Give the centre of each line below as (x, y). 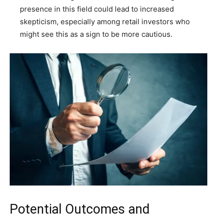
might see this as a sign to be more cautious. (96, 34)
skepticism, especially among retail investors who (105, 22)
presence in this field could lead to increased (97, 9)
